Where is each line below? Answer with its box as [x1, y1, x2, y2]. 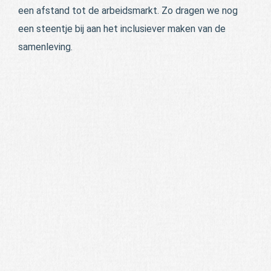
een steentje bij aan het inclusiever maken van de [18, 22, 226, 34]
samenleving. [18, 41, 73, 53]
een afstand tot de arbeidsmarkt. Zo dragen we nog [18, 4, 238, 16]
